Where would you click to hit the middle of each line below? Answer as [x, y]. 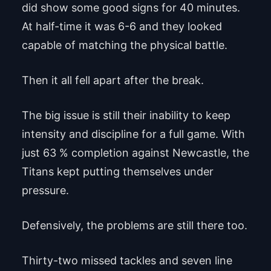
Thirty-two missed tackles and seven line [127, 260]
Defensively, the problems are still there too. [134, 225]
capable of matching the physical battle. [124, 45]
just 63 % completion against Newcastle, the [135, 152]
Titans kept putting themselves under [117, 171]
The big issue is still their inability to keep [126, 115]
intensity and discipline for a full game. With [133, 134]
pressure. [45, 190]
